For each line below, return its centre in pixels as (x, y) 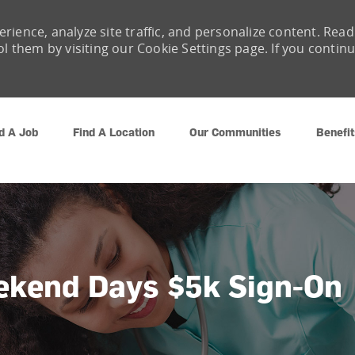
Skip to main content (177, 105)
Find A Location (114, 132)
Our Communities (235, 132)
